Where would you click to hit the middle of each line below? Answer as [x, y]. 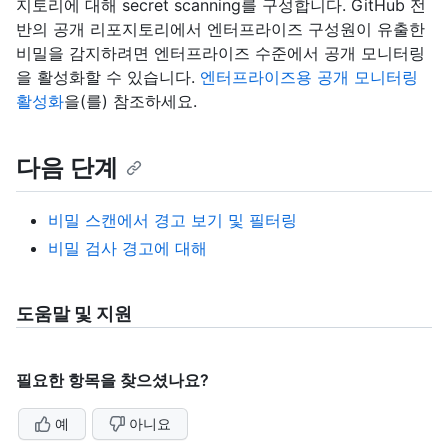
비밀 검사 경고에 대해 [127, 247]
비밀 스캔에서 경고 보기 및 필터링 [172, 219]
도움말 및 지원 [74, 313]
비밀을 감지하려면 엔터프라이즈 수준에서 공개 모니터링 [220, 53]
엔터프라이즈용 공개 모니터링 [309, 77]
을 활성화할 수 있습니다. [108, 77]
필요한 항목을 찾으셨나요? [112, 379]
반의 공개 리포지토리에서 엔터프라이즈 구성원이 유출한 [220, 29]
